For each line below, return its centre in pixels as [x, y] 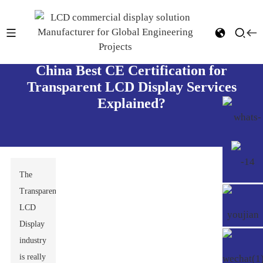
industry [33, 240]
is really [33, 257]
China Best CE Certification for [131, 70]
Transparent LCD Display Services [131, 87]
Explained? [131, 103]
